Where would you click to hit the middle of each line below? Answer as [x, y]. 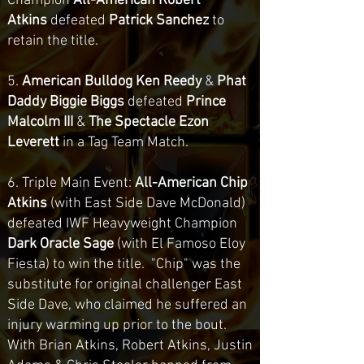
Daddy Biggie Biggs [66, 102]
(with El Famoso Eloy [181, 244]
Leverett [33, 143]
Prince [206, 102]
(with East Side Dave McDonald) [146, 204]
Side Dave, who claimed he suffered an [127, 305]
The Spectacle [134, 122]
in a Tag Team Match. [126, 143]
